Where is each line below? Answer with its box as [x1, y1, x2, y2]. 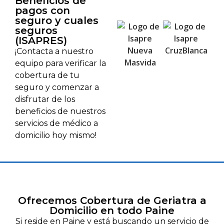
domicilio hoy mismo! [15, 130, 96, 140]
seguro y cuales [15, 14, 98, 27]
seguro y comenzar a [15, 82, 99, 92]
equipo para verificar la [15, 58, 106, 68]
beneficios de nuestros [15, 106, 105, 116]
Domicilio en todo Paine [49, 204, 174, 216]
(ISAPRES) [15, 34, 67, 47]
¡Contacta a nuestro [15, 46, 93, 56]
